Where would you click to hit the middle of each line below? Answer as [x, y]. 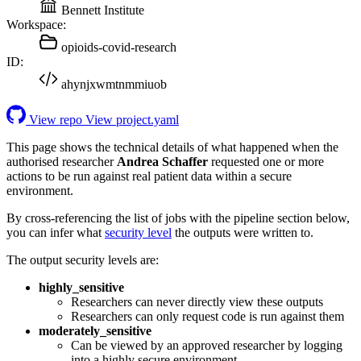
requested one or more [266, 161]
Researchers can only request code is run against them [207, 316]
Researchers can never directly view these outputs [197, 301]
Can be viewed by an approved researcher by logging [207, 345]
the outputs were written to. [243, 232]
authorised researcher [62, 161]
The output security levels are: [83, 259]
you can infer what [56, 232]
